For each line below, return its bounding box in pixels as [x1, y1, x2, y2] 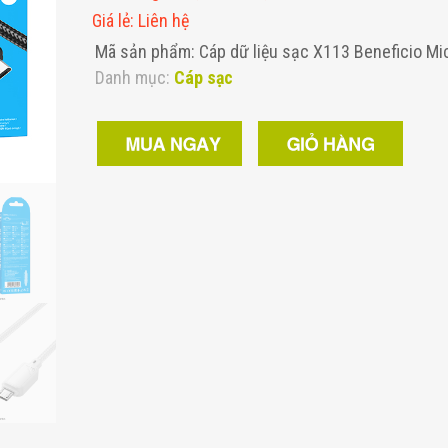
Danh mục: [94, 67, 174, 88]
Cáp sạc [173, 67, 233, 88]
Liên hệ [137, 10, 189, 31]
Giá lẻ [91, 10, 130, 31]
